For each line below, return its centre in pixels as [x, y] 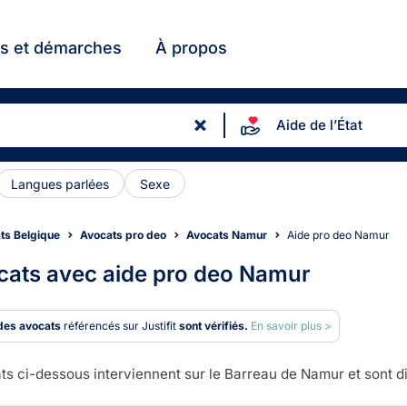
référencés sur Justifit [121, 325]
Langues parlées [60, 184]
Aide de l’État [319, 125]
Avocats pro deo [123, 235]
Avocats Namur [227, 235]
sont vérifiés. [213, 325]
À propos [191, 47]
